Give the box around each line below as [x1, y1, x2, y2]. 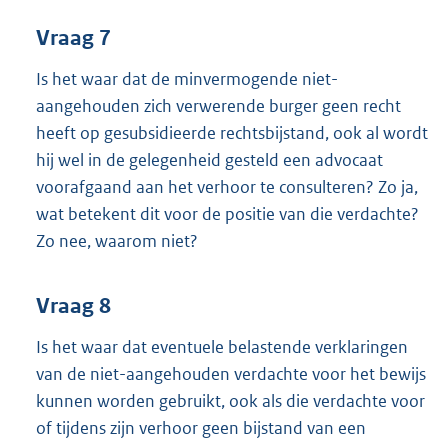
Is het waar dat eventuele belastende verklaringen [36, 335, 408, 358]
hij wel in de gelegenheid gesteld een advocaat [36, 148, 383, 171]
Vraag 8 [36, 293, 111, 319]
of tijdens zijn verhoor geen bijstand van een [36, 416, 366, 439]
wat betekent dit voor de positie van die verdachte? [36, 202, 419, 225]
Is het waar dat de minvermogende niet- [36, 67, 338, 90]
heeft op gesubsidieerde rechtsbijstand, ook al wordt [36, 121, 428, 144]
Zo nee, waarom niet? [36, 229, 198, 252]
